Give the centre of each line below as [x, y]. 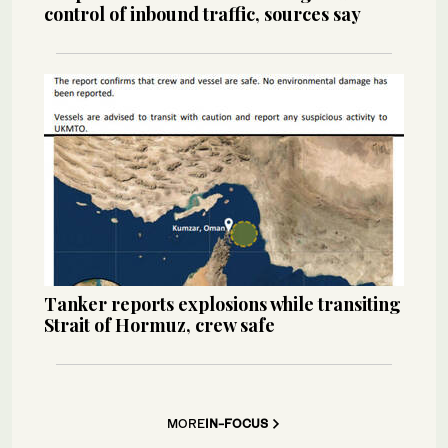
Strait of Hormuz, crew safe [159, 324]
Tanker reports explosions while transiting [222, 303]
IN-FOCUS [236, 423]
